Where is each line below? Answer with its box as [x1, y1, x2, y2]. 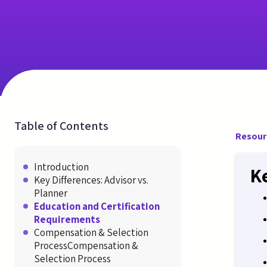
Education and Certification [34, 199, 160, 213]
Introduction [34, 160, 89, 173]
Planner [34, 186, 67, 200]
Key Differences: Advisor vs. [34, 173, 148, 187]
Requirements [34, 212, 100, 226]
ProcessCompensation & [34, 238, 138, 252]
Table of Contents [14, 117, 108, 133]
